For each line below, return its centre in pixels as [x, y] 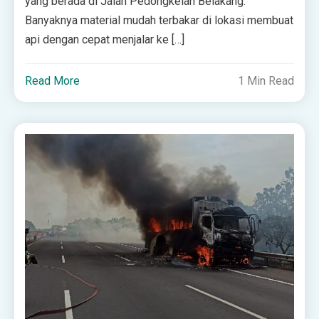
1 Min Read [266, 81]
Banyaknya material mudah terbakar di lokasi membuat [159, 21]
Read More [53, 81]
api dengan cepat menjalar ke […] [105, 40]
